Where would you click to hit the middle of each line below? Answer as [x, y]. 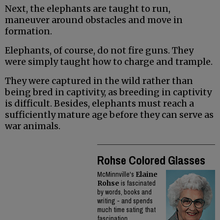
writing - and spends [125, 201]
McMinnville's [116, 175]
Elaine [147, 175]
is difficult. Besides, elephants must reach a [99, 104]
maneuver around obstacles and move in [94, 20]
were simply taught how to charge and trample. [109, 62]
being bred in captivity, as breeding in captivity [108, 92]
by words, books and [124, 192]
